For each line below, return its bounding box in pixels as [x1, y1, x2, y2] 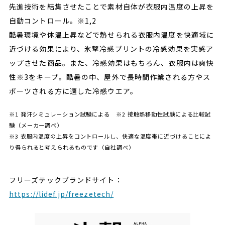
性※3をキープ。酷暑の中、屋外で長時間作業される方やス [9, 72, 211, 82]
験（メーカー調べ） [9, 121, 63, 130]
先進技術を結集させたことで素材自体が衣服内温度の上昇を [9, 2, 214, 12]
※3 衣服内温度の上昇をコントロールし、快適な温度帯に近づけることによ [9, 132, 212, 141]
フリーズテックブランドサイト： [9, 174, 123, 185]
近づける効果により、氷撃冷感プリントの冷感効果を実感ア [9, 44, 214, 54]
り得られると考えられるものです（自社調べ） [9, 143, 135, 152]
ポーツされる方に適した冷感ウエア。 [9, 86, 138, 96]
